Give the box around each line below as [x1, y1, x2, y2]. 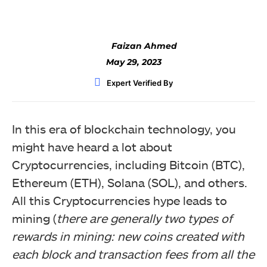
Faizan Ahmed [111, 41, 177, 51]
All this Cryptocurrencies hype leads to [12, 193, 227, 207]
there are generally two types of [57, 211, 232, 225]
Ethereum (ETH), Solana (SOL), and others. [12, 175, 247, 190]
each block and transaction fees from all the [12, 247, 254, 261]
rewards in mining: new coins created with [12, 229, 244, 243]
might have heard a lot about [12, 139, 172, 154]
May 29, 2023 [105, 57, 162, 68]
